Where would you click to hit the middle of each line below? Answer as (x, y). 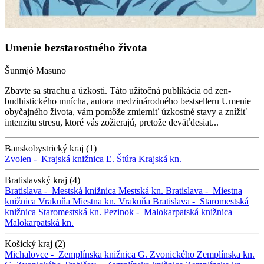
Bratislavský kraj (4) (42, 180)
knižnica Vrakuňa (37, 201)
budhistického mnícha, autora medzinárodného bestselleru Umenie (128, 101)
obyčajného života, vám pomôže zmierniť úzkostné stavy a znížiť (126, 111)
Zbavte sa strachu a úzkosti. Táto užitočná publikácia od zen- (118, 90)
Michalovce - (32, 254)
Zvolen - (23, 159)
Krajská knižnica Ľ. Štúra (89, 159)
